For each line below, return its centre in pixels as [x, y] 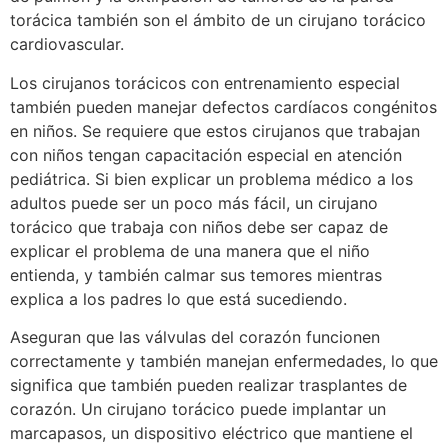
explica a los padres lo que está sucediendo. [178, 298]
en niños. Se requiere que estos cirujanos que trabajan [215, 130]
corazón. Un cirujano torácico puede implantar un [198, 409]
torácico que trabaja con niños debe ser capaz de [199, 226]
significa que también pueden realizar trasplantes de [208, 385]
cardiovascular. [69, 44]
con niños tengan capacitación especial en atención [206, 154]
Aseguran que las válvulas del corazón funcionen [195, 337]
